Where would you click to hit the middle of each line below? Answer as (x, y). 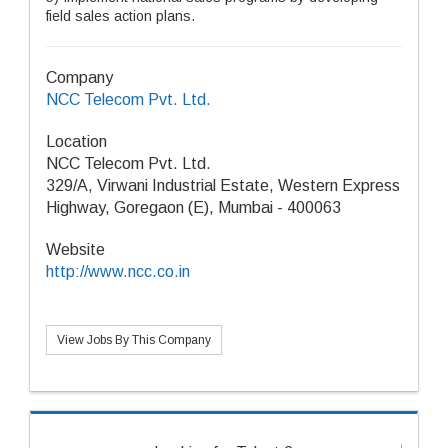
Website (75, 249)
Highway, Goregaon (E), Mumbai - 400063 (193, 207)
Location (76, 141)
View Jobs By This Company (134, 340)
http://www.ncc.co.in (118, 271)
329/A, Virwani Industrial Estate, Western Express (223, 185)
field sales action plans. (120, 16)
